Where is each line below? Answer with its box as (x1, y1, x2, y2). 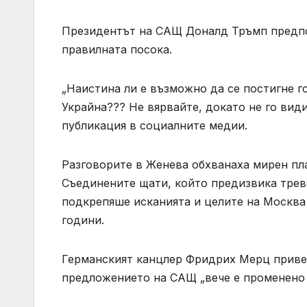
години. (62, 213, 104, 228)
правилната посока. (62, 42, 172, 57)
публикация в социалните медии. (62, 119, 247, 133)
